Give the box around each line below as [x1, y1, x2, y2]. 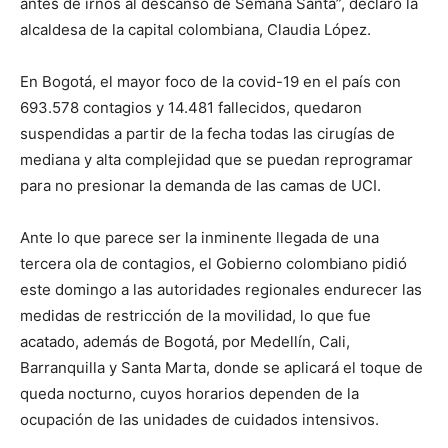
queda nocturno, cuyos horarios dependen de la [20, 383, 359, 403]
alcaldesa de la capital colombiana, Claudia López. [20, 19, 371, 39]
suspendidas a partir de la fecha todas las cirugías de [20, 123, 395, 143]
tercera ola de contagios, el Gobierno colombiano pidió [20, 253, 407, 273]
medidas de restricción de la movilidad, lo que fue [20, 305, 371, 325]
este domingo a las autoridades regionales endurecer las [20, 279, 422, 299]
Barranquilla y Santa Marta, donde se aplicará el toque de [20, 357, 423, 377]
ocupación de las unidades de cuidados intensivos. [20, 409, 379, 429]
